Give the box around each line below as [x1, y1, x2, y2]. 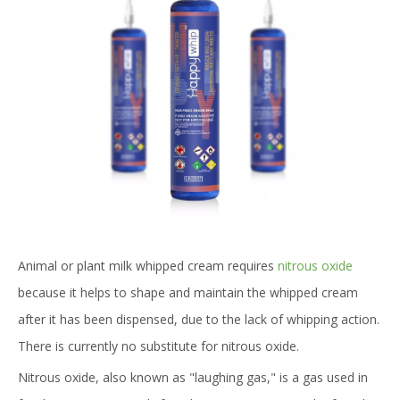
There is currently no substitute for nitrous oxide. [18, 337, 299, 355]
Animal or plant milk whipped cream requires [18, 257, 278, 275]
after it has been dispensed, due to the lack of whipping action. [18, 311, 379, 329]
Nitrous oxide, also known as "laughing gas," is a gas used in [18, 369, 368, 387]
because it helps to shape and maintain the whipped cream [18, 284, 358, 302]
